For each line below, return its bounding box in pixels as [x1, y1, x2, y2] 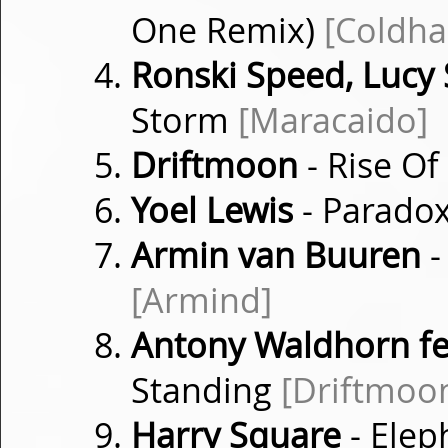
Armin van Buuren [131, 232, 421, 278]
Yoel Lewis [131, 187, 293, 233]
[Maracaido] [238, 97, 428, 143]
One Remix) [131, 7, 324, 53]
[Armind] [131, 277, 272, 323]
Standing [131, 367, 281, 413]
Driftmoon [131, 142, 298, 188]
